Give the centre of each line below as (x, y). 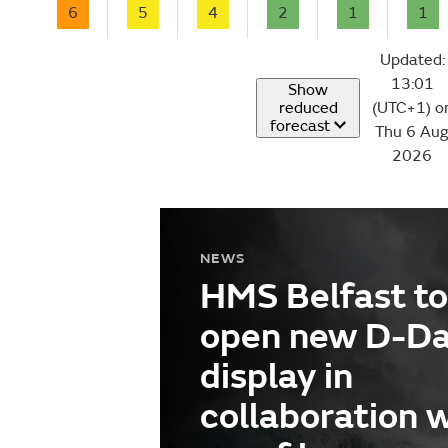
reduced (308, 108)
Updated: (412, 60)
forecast (300, 126)
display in (276, 377)
